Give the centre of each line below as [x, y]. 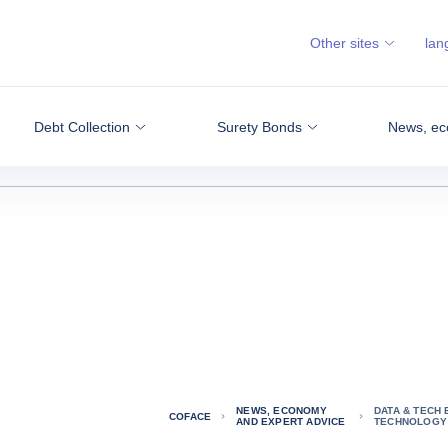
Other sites [344, 43]
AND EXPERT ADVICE [291, 421]
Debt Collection [82, 126]
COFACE [190, 416]
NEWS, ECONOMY [281, 410]
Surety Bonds [259, 126]
